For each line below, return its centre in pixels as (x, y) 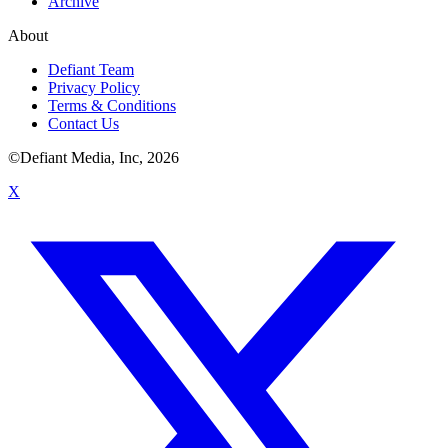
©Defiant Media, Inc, (77, 157)
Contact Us (83, 123)
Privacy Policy (94, 87)
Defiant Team (91, 69)
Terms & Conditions (112, 105)
